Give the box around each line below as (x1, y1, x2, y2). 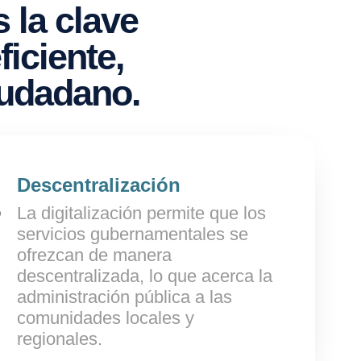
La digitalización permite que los (17, 203, 266, 223)
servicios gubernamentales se (17, 224, 248, 244)
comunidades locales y (17, 308, 194, 328)
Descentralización (17, 174, 180, 196)
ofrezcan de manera (17, 245, 172, 265)
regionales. (17, 329, 102, 349)
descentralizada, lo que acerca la (17, 266, 272, 286)
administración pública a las (17, 287, 232, 307)
